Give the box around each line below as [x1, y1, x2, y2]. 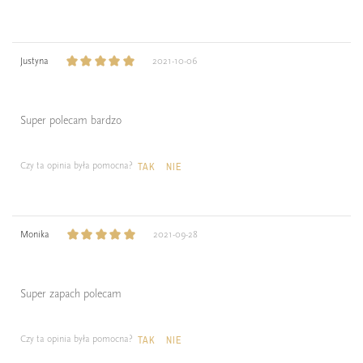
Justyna [20, 55, 49, 67]
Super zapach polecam [20, 287, 122, 301]
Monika [20, 228, 49, 241]
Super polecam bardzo [20, 113, 122, 128]
